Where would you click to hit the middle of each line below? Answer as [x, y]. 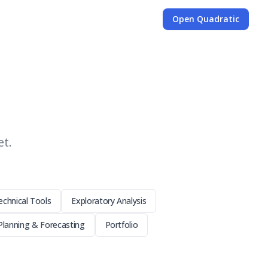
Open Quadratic [206, 19]
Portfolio [121, 225]
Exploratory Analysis [109, 201]
